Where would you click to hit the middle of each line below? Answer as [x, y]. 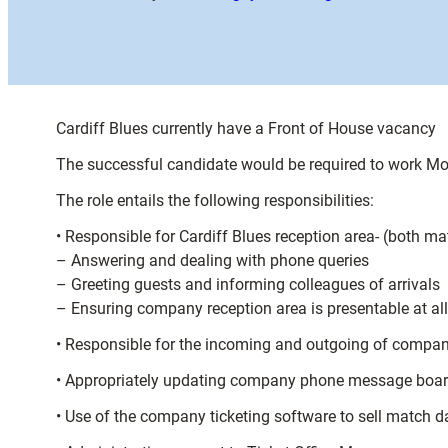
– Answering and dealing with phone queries [212, 260]
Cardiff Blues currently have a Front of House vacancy [246, 128]
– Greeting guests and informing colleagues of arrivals [248, 284]
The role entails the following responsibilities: [215, 200]
